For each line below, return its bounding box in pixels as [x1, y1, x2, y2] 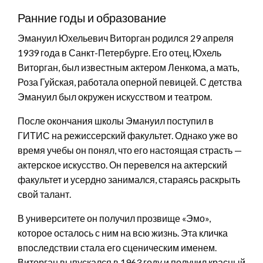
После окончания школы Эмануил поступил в [18, 114, 214, 126]
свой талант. [18, 188, 71, 200]
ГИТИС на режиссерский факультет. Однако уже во [18, 129, 238, 141]
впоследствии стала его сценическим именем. [18, 241, 217, 253]
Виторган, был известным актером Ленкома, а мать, [18, 61, 239, 73]
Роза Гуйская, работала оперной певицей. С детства [18, 76, 242, 87]
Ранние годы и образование [18, 10, 166, 25]
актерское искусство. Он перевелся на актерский [18, 159, 227, 170]
